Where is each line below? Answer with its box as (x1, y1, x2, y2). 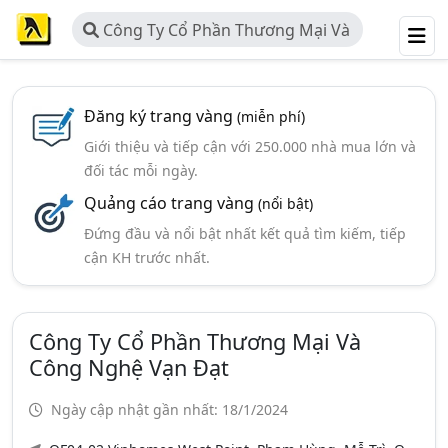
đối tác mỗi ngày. (83, 161, 198, 180)
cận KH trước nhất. (83, 248, 210, 267)
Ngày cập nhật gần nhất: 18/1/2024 (47, 400, 288, 419)
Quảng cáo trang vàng (83, 192, 258, 214)
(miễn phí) (236, 107, 305, 126)
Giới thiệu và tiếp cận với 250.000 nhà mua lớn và (83, 137, 416, 156)
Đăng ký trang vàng (83, 105, 237, 127)
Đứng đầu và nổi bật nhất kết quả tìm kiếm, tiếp (83, 224, 406, 243)
